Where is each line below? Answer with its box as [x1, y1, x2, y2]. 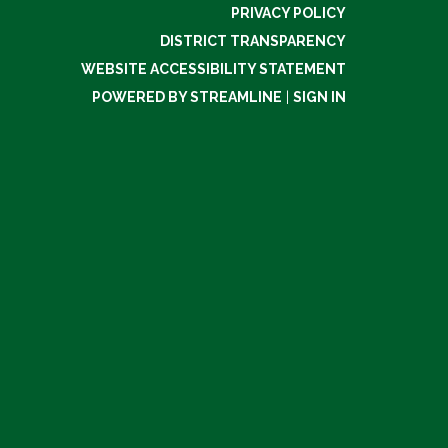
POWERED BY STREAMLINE [92, 89, 282, 105]
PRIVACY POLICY [231, 5, 346, 21]
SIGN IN [293, 89, 346, 105]
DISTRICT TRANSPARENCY [160, 33, 346, 49]
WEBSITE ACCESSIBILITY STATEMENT [81, 61, 346, 77]
